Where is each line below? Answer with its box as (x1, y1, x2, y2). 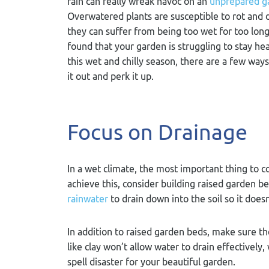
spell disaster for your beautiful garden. (67, 256, 235, 267)
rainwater (67, 193, 108, 204)
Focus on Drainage (67, 119, 247, 145)
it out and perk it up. (67, 71, 156, 82)
